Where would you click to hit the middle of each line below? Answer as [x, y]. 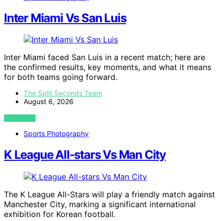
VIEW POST [20, 118]
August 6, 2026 [49, 102]
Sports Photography [56, 134]
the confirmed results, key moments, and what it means [108, 67]
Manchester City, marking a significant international [100, 204]
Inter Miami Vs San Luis [65, 18]
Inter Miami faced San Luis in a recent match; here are [105, 57]
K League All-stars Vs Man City [85, 155]
